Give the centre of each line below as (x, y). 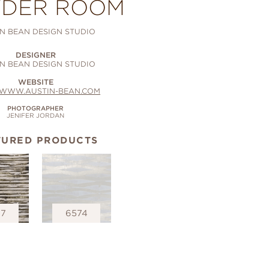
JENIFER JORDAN (36, 115)
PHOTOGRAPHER (36, 108)
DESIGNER (35, 55)
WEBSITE (35, 82)
